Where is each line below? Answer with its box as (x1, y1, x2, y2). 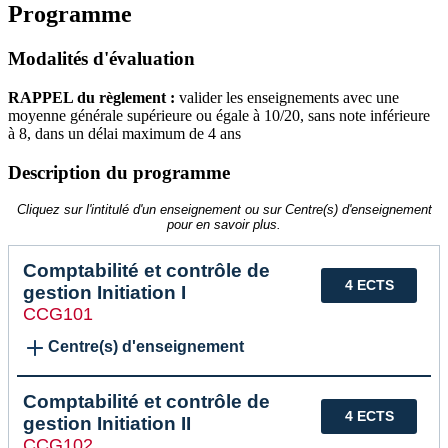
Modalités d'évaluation (8, 48, 195, 70)
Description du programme (8, 161, 230, 183)
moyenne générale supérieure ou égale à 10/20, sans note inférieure (8, 106, 430, 124)
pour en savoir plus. (167, 217, 281, 233)
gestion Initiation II (23, 413, 191, 435)
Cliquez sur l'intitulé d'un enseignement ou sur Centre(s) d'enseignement (16, 202, 432, 218)
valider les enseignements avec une (175, 88, 399, 106)
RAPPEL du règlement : (8, 88, 175, 106)
